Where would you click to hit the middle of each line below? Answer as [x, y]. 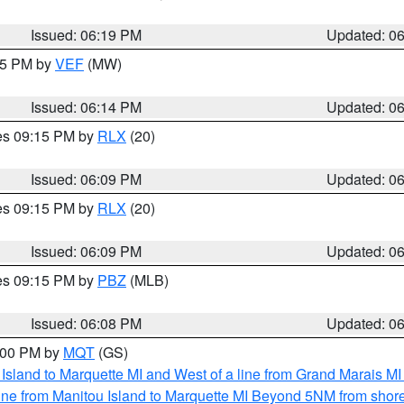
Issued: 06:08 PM [87, 323]
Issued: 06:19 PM [87, 35]
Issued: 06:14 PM [87, 107]
